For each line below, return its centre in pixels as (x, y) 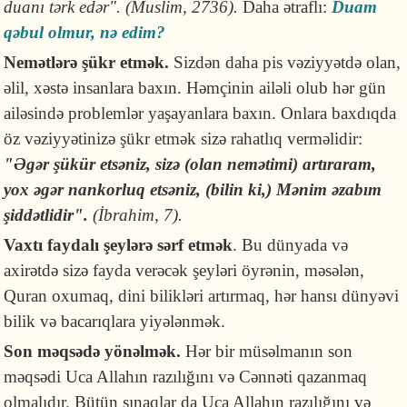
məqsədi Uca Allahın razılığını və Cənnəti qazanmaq (186, 377)
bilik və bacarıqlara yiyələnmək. (115, 321)
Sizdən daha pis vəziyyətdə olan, (285, 62)
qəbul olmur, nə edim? (85, 32)
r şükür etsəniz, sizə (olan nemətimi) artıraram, (210, 164)
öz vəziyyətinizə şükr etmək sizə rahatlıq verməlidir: (184, 139)
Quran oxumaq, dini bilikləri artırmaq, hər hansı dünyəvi (202, 296)
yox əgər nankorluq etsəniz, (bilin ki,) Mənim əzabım (193, 189)
